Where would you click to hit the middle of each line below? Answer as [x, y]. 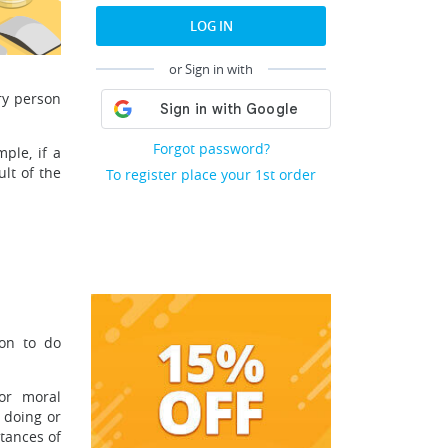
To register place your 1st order [211, 174]
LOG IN [211, 26]
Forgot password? [211, 148]
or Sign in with [211, 69]
